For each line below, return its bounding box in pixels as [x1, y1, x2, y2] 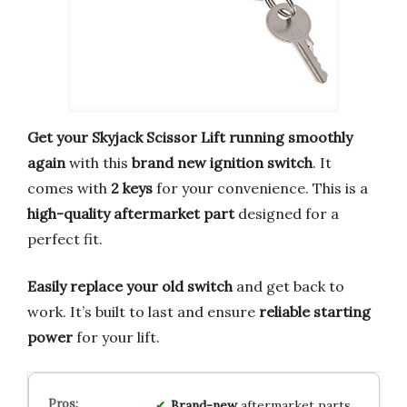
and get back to [233, 277, 344, 296]
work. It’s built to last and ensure [27, 303, 259, 322]
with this [65, 154, 132, 173]
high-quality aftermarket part [27, 204, 234, 223]
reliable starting [259, 303, 371, 322]
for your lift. [73, 328, 160, 347]
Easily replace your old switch [27, 277, 233, 296]
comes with [27, 179, 111, 198]
